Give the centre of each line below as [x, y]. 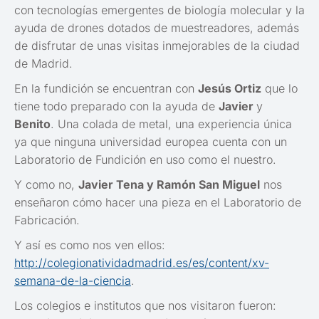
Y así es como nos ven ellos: [90, 245]
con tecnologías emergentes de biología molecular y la [159, 10]
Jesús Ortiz [230, 89]
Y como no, [46, 185]
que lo [279, 89]
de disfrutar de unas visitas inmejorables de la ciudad [157, 46]
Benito [32, 124]
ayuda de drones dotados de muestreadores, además [157, 28]
